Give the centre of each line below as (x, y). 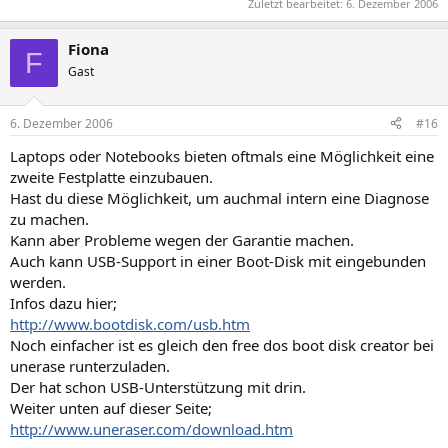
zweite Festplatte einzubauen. (111, 176)
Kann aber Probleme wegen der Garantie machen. (182, 239)
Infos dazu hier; (63, 302)
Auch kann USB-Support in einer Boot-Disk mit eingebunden (218, 260)
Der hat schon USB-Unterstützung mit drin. (158, 386)
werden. (38, 281)
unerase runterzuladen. (90, 365)
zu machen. (49, 218)
